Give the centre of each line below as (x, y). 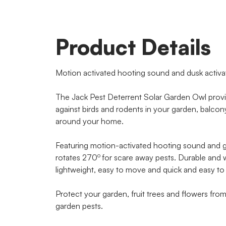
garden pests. (79, 206)
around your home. (89, 121)
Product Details (133, 47)
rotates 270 (76, 158)
